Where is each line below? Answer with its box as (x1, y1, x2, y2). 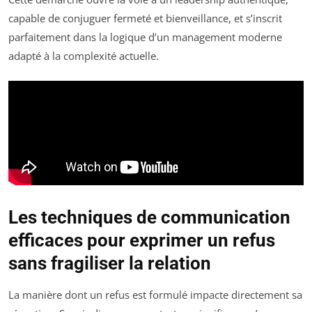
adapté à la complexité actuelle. (8, 48, 159, 63)
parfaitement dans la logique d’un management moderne (8, 29, 282, 44)
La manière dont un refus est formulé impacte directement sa (8, 288, 302, 302)
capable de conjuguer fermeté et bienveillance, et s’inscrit (8, 10, 282, 25)
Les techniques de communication (8, 207, 290, 228)
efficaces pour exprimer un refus (8, 230, 275, 251)
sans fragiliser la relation (8, 253, 211, 274)
